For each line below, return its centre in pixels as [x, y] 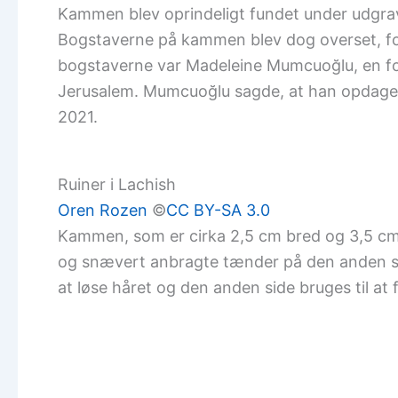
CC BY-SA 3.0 [218, 210]
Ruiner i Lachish [117, 184]
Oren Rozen [103, 210]
